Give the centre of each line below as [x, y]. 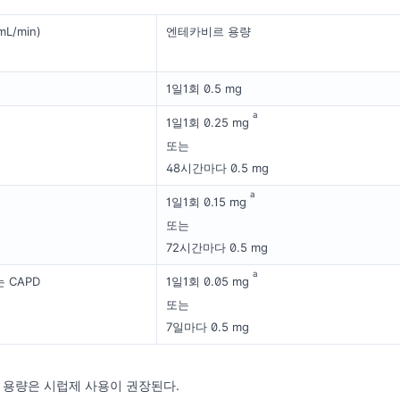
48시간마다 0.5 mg [217, 168]
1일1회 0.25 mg [209, 123]
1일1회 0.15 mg [208, 202]
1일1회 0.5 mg [204, 89]
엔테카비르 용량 [208, 32]
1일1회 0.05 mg [209, 282]
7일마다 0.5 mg [208, 327]
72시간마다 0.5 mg [217, 248]
